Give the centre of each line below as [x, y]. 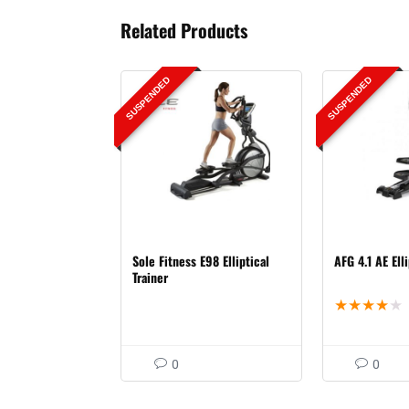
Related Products [184, 30]
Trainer [151, 277]
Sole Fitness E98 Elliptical [201, 260]
